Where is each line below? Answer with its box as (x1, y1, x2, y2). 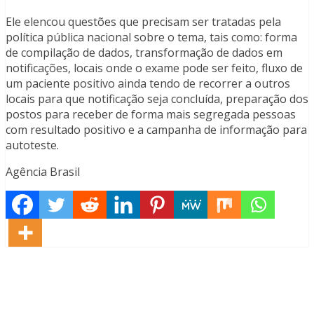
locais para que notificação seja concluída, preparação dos (6, 91, 308, 107)
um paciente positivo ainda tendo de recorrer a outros (6, 76, 290, 92)
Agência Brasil (6, 164, 80, 180)
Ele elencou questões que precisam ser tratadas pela (6, 14, 281, 30)
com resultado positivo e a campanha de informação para (6, 122, 307, 138)
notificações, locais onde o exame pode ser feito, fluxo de (6, 60, 303, 76)
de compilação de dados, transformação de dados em (6, 45, 282, 61)
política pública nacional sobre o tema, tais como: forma (6, 29, 297, 46)
